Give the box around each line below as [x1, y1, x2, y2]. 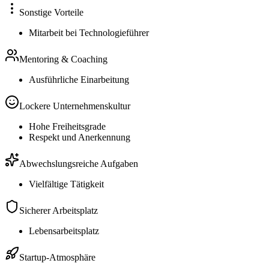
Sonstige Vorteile [19, 7, 83, 18]
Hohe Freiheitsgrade [29, 121, 106, 132]
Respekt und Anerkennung [29, 132, 130, 143]
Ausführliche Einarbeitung [29, 74, 129, 85]
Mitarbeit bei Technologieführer [29, 28, 149, 38]
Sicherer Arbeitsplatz [19, 205, 98, 216]
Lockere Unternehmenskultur [19, 101, 130, 112]
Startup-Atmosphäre [19, 252, 95, 263]
